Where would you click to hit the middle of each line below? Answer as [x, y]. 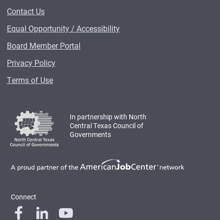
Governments [90, 134]
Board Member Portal [44, 45]
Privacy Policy [31, 62]
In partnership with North [108, 116]
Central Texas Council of [107, 125]
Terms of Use [30, 80]
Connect [24, 196]
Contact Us [26, 11]
